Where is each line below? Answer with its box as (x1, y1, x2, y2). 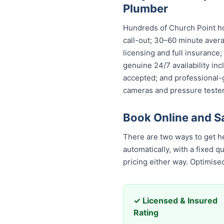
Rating (133, 207, 158, 217)
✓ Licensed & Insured (133, 195, 217, 205)
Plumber (123, 2, 168, 15)
